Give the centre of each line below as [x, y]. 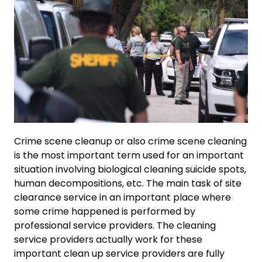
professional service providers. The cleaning [115, 225]
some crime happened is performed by [105, 211]
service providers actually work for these [108, 239]
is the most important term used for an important [129, 155]
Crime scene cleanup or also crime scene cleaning [130, 141]
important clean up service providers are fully [119, 253]
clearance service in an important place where [123, 197]
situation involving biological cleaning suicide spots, [130, 169]
